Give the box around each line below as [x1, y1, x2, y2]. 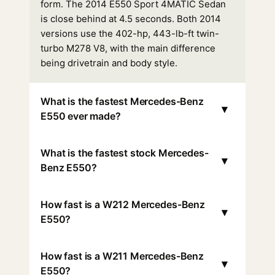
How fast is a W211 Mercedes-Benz [41, 250, 204, 262]
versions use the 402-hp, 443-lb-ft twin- [41, 28, 219, 39]
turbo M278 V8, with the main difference [41, 42, 215, 54]
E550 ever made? [41, 110, 121, 122]
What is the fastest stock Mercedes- [41, 147, 209, 159]
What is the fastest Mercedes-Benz [41, 95, 204, 107]
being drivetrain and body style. [41, 57, 177, 69]
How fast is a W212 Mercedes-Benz [41, 198, 205, 211]
